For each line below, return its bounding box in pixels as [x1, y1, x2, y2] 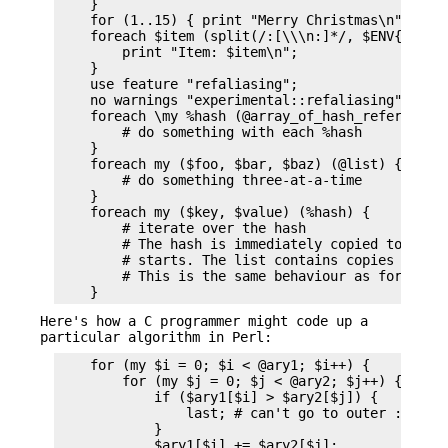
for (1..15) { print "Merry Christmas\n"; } [58, 12, 426, 29]
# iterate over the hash [58, 220, 306, 237]
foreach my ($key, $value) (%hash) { [58, 204, 370, 221]
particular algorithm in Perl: [40, 328, 272, 345]
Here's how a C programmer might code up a [40, 312, 368, 329]
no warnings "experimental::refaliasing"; [58, 92, 410, 109]
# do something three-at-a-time [58, 172, 362, 189]
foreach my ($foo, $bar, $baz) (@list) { [58, 156, 402, 173]
